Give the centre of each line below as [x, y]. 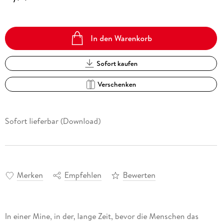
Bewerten [139, 175]
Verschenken [117, 84]
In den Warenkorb [122, 38]
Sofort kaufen [117, 63]
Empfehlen [83, 175]
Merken [30, 175]
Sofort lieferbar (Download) [53, 121]
